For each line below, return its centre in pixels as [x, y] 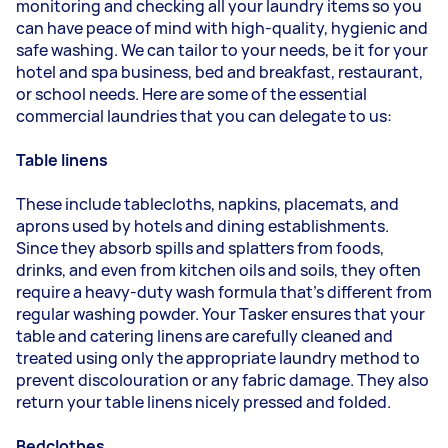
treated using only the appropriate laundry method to [218, 358]
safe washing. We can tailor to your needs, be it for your [222, 50]
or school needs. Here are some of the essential [191, 94]
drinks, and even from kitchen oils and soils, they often [218, 270]
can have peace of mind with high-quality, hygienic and [222, 28]
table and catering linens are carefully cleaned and [204, 336]
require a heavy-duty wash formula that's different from [224, 292]
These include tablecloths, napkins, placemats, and [207, 204]
